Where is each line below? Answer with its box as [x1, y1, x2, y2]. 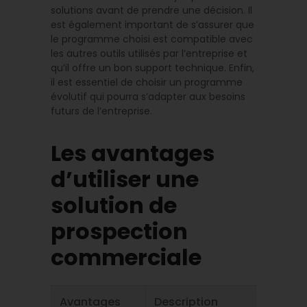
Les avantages [51, 137, 214, 169]
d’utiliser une [51, 163, 199, 195]
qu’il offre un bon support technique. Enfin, [51, 60, 254, 75]
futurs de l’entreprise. [51, 103, 152, 118]
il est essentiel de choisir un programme [51, 75, 243, 89]
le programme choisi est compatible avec [51, 32, 253, 46]
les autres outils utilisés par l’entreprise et [51, 46, 247, 60]
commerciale [51, 241, 201, 273]
